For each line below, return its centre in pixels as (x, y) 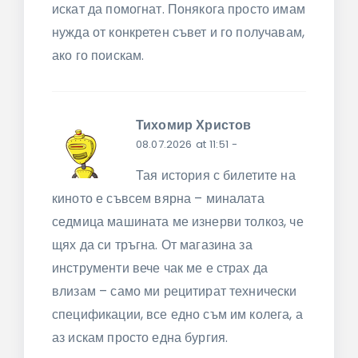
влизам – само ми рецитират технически (175, 291)
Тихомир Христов (194, 125)
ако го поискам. (98, 56)
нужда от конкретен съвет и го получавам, (178, 33)
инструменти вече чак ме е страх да (160, 268)
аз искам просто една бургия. (140, 337)
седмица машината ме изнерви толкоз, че (178, 221)
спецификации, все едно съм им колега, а (177, 314)
